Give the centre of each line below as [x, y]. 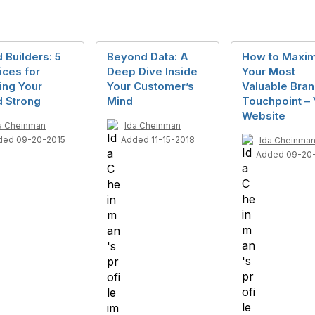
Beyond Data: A [148, 56]
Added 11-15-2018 [158, 139]
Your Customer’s [150, 86]
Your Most [269, 71]
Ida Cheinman [153, 125]
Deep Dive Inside [152, 71]
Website [264, 115]
